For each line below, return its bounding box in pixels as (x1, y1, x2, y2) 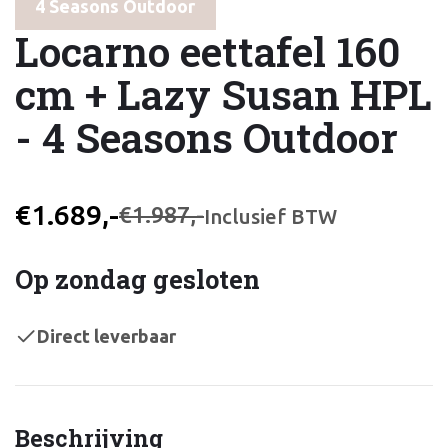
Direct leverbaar (37, 325, 176, 346)
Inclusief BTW (204, 204, 337, 228)
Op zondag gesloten (15, 262, 260, 297)
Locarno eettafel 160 (15, 24, 400, 79)
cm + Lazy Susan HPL (15, 67, 432, 122)
